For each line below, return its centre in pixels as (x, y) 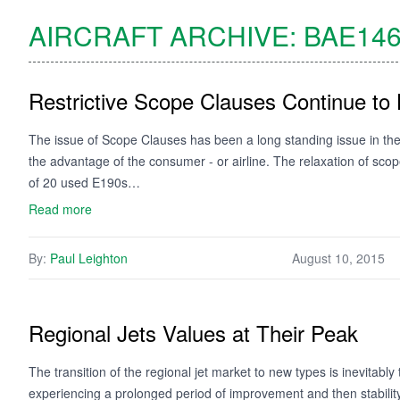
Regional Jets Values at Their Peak (193, 333)
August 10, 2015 (338, 258)
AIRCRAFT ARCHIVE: (166, 35)
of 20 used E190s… (84, 182)
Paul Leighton (89, 258)
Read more (60, 209)
